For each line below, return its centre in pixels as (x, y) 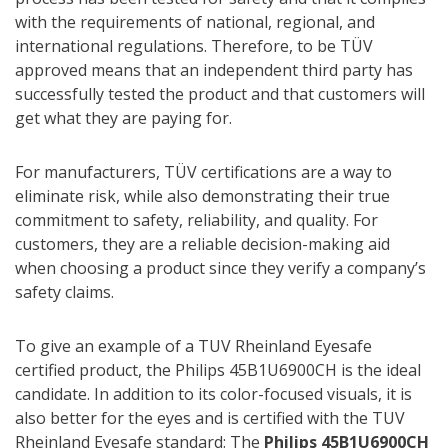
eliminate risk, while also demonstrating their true (202, 196)
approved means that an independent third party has (214, 70)
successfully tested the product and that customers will (220, 94)
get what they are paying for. (123, 118)
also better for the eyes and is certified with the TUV (210, 418)
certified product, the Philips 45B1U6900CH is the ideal (218, 370)
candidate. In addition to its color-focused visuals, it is (213, 394)
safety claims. (64, 292)
